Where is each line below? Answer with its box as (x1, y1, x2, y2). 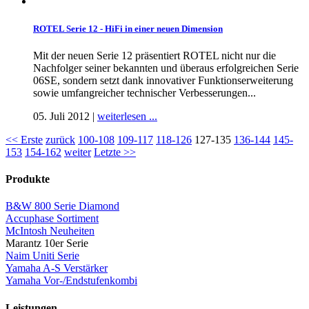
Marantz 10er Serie (6, 237, 88, 250)
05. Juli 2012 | (33, 110, 97, 122)
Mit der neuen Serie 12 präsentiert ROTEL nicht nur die (33, 49, 276, 61)
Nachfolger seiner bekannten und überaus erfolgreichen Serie (33, 61, 299, 74)
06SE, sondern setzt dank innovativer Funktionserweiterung (33, 74, 293, 86)
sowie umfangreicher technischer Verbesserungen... (33, 86, 256, 99)
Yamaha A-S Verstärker (6, 262, 108, 275)
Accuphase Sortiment (6, 212, 99, 225)
